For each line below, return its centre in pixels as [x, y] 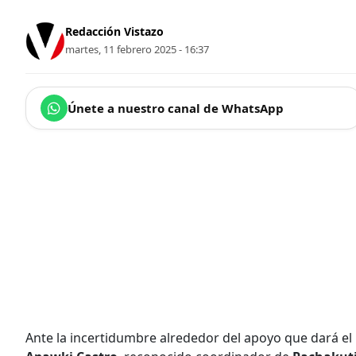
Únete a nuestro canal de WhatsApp [176, 108]
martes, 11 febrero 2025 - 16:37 [137, 50]
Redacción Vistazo [114, 32]
